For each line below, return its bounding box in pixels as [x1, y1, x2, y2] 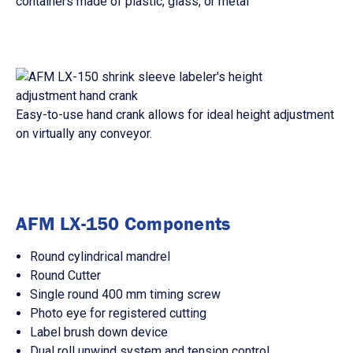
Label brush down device [30, 325, 169, 340]
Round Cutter [30, 268, 102, 284]
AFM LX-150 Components [16, 212, 231, 236]
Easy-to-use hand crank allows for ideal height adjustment [16, 107, 334, 123]
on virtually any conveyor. [16, 126, 152, 142]
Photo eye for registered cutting [30, 306, 207, 321]
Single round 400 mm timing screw [30, 287, 221, 303]
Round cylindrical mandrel [30, 249, 171, 265]
